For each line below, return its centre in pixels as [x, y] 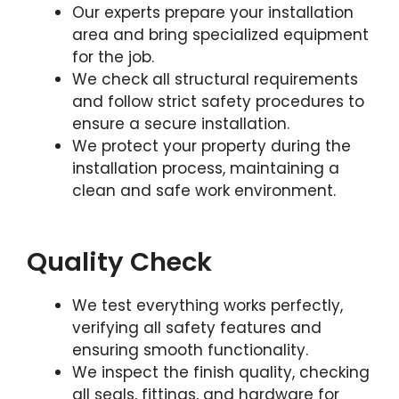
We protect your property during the [212, 146]
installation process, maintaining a [206, 168]
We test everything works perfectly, [208, 306]
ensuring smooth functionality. [190, 350]
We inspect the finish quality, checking [221, 373]
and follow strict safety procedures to [218, 101]
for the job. [113, 57]
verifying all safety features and [197, 328]
